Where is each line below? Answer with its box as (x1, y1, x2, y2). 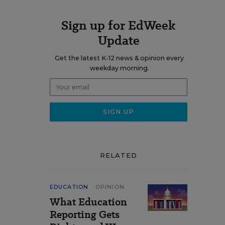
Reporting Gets (50, 207, 120, 221)
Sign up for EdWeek (61, 17, 176, 34)
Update (97, 32, 140, 49)
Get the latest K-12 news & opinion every (55, 54, 184, 62)
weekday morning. (89, 64, 149, 72)
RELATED (99, 151, 138, 159)
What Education (50, 195, 127, 209)
